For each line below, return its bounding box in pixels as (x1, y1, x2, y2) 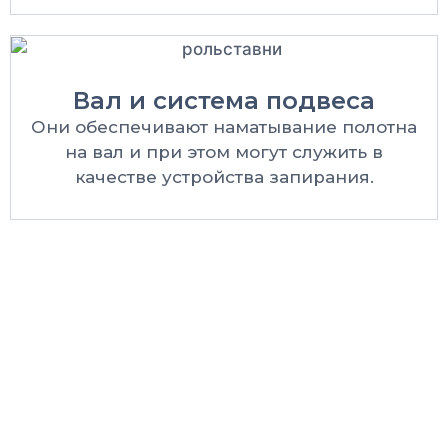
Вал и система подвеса (73, 85, 375, 115)
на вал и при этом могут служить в (65, 141, 383, 162)
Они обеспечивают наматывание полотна (31, 116, 417, 137)
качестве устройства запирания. (74, 166, 374, 187)
